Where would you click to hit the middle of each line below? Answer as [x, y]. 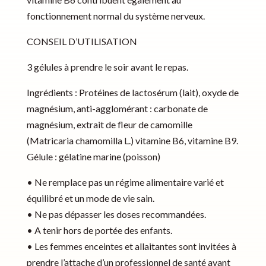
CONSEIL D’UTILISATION [82, 42]
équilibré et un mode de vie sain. [90, 198]
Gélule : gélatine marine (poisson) [93, 157]
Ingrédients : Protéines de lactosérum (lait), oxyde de [132, 93]
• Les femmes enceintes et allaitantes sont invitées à [131, 246]
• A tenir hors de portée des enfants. [99, 230]
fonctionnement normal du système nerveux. [115, 16]
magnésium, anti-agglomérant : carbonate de [117, 109]
